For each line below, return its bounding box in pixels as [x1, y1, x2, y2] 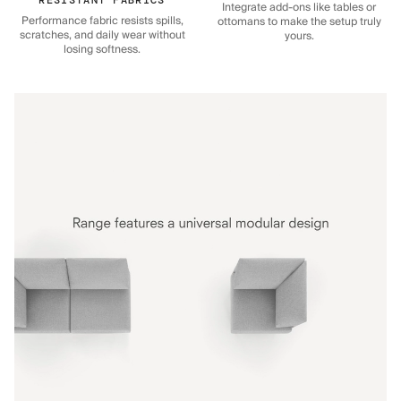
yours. [284, 26, 314, 46]
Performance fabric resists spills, [21, 11, 183, 30]
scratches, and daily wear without [19, 25, 185, 45]
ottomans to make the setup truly [217, 12, 381, 31]
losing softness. [64, 39, 141, 59]
